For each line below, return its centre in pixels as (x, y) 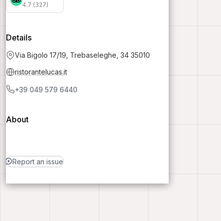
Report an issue (37, 161)
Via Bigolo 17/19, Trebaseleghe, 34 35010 (82, 55)
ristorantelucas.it (41, 72)
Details (19, 37)
